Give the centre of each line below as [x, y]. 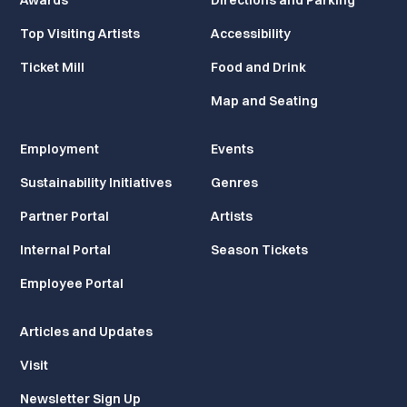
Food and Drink [258, 67]
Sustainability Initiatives [96, 183]
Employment [60, 149]
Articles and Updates [87, 332]
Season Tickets [259, 250]
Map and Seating [264, 101]
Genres [234, 183]
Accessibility [251, 34]
